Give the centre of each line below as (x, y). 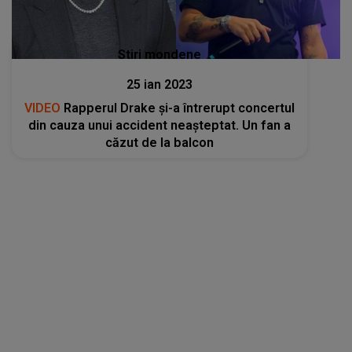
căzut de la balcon (160, 142)
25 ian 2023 (160, 84)
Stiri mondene (160, 54)
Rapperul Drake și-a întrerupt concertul (178, 108)
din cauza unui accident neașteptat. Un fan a (160, 125)
